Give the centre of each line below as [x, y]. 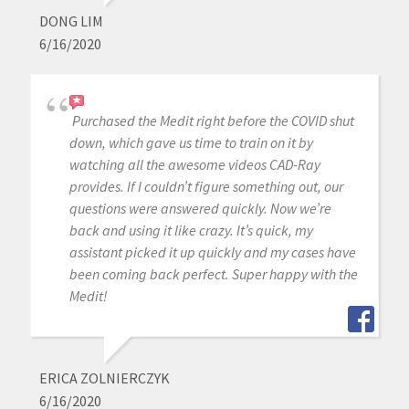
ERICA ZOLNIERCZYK [104, 378]
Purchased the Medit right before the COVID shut [213, 121]
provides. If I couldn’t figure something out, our [206, 187]
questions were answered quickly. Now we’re [200, 209]
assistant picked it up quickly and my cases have [212, 252]
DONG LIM [71, 21]
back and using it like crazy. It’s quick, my [191, 231]
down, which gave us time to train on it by [191, 143]
